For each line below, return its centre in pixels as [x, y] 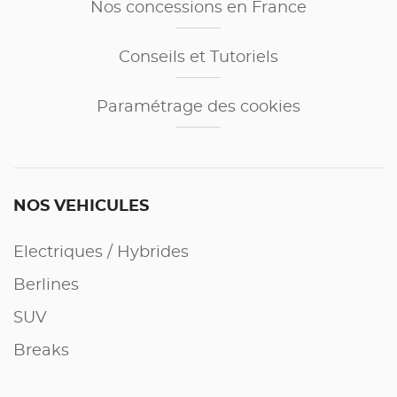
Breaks [41, 351]
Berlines [46, 285]
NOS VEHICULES [81, 206]
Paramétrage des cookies [198, 107]
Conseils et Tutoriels [198, 58]
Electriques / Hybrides [101, 253]
